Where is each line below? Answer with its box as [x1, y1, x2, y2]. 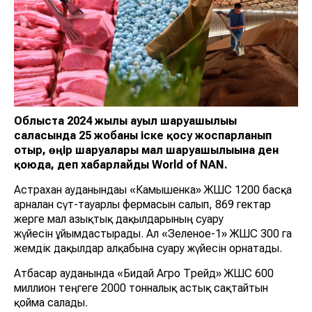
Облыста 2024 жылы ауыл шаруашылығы [14, 114, 237, 128]
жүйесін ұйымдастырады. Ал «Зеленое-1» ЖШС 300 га [14, 227, 292, 241]
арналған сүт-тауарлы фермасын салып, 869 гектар [14, 198, 271, 212]
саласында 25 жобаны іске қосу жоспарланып [14, 129, 272, 143]
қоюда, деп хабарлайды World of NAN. [14, 158, 228, 172]
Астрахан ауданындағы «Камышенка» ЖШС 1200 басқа [14, 183, 292, 197]
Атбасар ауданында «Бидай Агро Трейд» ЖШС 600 [14, 267, 274, 281]
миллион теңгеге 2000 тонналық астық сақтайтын [14, 281, 268, 295]
